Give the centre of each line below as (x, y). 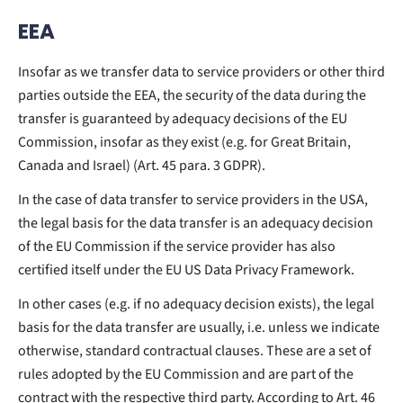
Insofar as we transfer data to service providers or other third (201, 72)
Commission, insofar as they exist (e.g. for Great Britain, (184, 142)
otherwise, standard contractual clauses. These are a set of (195, 350)
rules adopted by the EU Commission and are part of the (186, 374)
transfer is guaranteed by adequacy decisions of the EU (183, 118)
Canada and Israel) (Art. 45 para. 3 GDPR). (142, 165)
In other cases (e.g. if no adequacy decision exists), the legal (196, 304)
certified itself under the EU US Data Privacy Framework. (186, 269)
